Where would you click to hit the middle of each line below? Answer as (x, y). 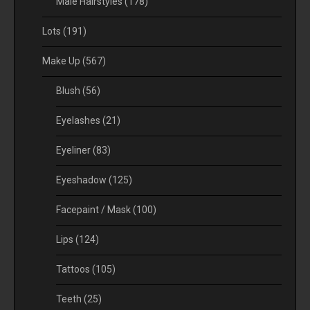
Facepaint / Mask (94, 209)
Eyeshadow (82, 180)
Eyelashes (79, 120)
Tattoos (74, 269)
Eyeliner (74, 150)
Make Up (62, 61)
